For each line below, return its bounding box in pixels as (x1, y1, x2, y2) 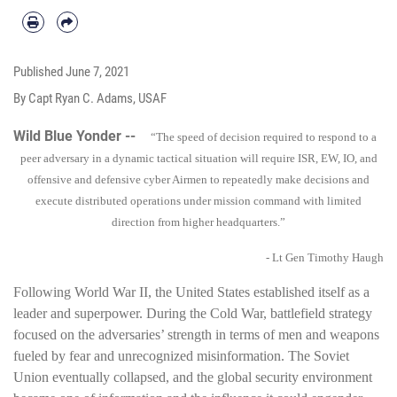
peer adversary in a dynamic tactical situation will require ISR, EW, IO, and (19, 151, 378, 165)
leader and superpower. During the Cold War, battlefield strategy (13, 306, 372, 322)
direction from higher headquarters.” (112, 214, 285, 229)
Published (13, 63, 66, 80)
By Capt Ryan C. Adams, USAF (13, 90, 167, 107)
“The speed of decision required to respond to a (150, 129, 377, 144)
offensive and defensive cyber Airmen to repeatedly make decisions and (27, 172, 370, 186)
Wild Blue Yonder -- (13, 127, 143, 144)
